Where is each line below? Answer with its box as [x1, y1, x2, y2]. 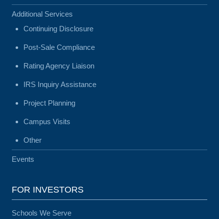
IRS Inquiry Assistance [23, 80, 96, 88]
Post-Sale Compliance [23, 43, 95, 51]
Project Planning [23, 99, 75, 107]
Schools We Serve [12, 209, 71, 217]
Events [12, 155, 34, 163]
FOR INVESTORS [12, 185, 84, 195]
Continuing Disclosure [23, 24, 93, 33]
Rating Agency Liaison [23, 62, 94, 70]
